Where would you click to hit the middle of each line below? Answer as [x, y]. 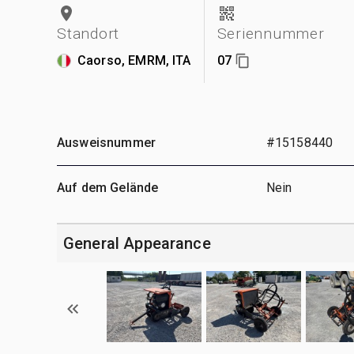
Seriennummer [271, 33]
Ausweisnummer [106, 142]
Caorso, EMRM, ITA [134, 60]
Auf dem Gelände [108, 187]
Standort [88, 33]
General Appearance [137, 243]
